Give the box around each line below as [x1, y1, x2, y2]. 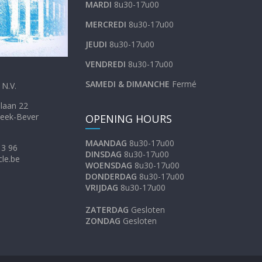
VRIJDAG [85, 181, 118, 193]
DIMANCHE [126, 78, 172, 89]
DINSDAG [85, 148, 122, 160]
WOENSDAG [85, 159, 132, 171]
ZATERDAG [85, 204, 129, 215]
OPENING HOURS [85, 111, 172, 126]
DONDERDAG [85, 170, 137, 182]
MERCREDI [85, 18, 129, 30]
